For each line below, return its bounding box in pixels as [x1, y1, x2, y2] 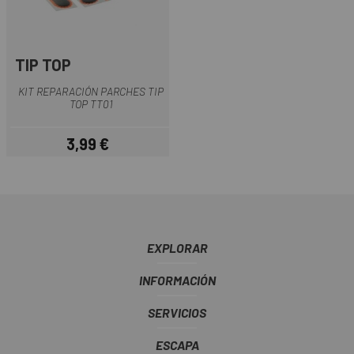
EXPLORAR [146, 240, 208, 256]
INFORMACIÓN [138, 273, 216, 288]
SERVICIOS [148, 305, 206, 321]
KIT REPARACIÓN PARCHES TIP [18, 84, 164, 98]
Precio [86, 144, 122, 160]
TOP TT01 [69, 96, 113, 111]
